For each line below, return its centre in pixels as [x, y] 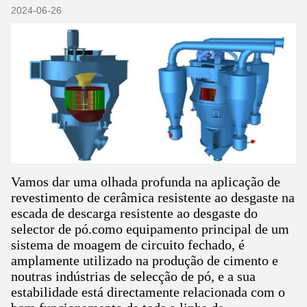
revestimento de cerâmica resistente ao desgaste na [153, 197]
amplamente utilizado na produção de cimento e [145, 260]
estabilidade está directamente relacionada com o [148, 292]
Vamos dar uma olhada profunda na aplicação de [146, 181]
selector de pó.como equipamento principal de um [150, 229]
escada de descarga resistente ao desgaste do [134, 213]
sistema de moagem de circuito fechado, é [128, 244]
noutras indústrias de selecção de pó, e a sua [133, 276]
